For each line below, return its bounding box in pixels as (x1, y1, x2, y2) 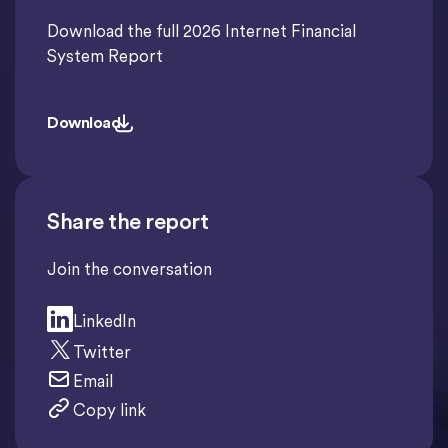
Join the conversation (47, 259, 212, 280)
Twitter (72, 341, 131, 362)
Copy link (72, 400, 146, 421)
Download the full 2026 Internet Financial (47, 21, 356, 42)
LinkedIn (72, 310, 136, 331)
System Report (47, 46, 163, 67)
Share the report (47, 208, 208, 235)
